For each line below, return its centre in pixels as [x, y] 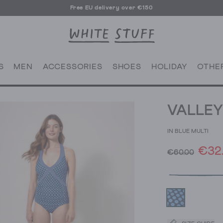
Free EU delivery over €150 [111, 8]
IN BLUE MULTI [188, 132]
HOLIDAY [169, 67]
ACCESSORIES [72, 67]
